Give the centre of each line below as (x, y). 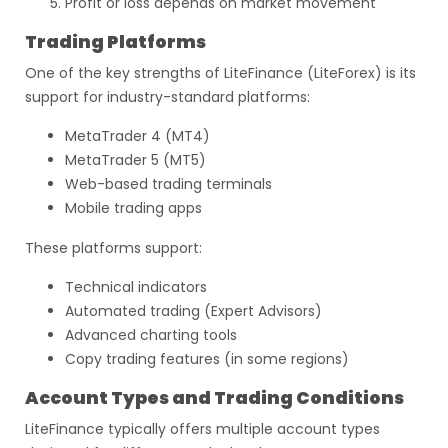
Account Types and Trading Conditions (214, 398)
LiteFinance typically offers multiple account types (202, 429)
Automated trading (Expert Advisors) (193, 311)
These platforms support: (113, 248)
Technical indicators (136, 287)
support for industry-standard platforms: (167, 97)
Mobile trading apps (133, 208)
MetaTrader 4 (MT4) (137, 136)
